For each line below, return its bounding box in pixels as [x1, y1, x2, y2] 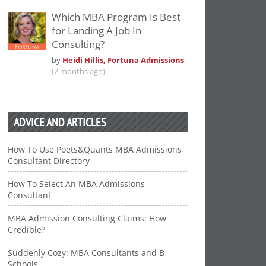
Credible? [8, 223, 46, 235]
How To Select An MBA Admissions [8, 178, 145, 189]
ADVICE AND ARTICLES [14, 114, 107, 129]
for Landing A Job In [52, 23, 142, 37]
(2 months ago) [52, 66, 106, 77]
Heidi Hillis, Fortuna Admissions [62, 55, 185, 65]
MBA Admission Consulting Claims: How [8, 212, 167, 224]
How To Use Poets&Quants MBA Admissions [8, 143, 182, 155]
